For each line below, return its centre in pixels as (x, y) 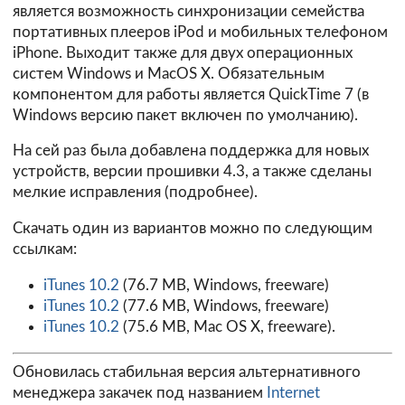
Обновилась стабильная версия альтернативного (187, 372)
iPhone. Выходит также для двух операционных (183, 52)
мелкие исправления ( (91, 193)
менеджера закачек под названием (140, 393)
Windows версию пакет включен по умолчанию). (185, 115)
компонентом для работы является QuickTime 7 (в (191, 94)
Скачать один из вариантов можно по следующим (193, 229)
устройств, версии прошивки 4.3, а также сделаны (192, 172)
